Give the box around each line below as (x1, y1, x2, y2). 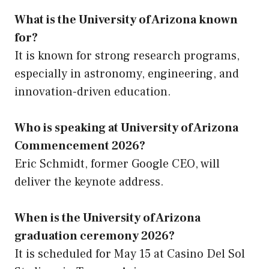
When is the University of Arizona (14, 210, 201, 226)
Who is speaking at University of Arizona (14, 120, 238, 136)
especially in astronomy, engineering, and (14, 66, 239, 82)
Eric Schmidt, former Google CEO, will (14, 156, 220, 172)
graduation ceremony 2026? (14, 228, 175, 244)
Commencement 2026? (14, 138, 145, 154)
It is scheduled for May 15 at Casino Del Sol (14, 246, 245, 262)
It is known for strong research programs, (14, 48, 240, 64)
